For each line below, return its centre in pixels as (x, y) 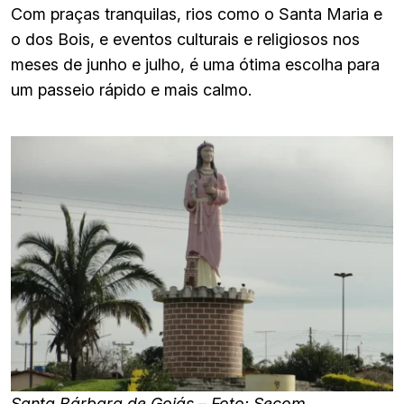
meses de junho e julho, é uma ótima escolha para (195, 65)
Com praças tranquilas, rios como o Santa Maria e (197, 14)
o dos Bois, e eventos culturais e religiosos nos (185, 40)
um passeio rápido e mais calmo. (131, 90)
